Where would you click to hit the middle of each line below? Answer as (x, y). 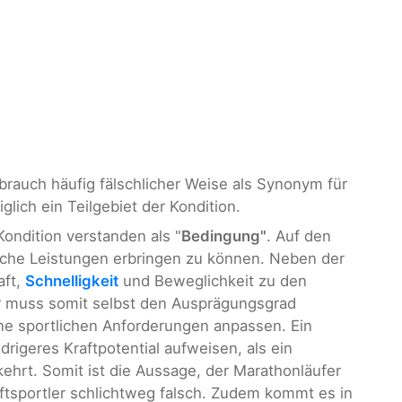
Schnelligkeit (72, 281)
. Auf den (299, 236)
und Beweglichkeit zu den (213, 281)
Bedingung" (224, 236)
